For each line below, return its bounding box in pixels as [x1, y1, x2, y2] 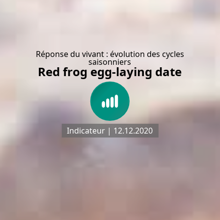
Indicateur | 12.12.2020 [67, 125, 153, 136]
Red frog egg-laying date [38, 63, 182, 80]
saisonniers [88, 56, 132, 67]
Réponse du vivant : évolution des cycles [35, 49, 184, 59]
